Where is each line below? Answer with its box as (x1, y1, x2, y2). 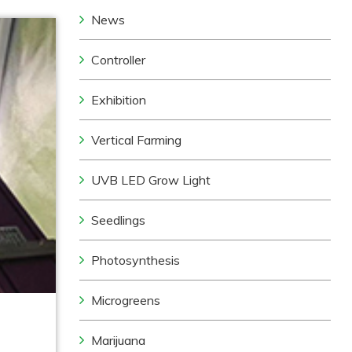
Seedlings (91, 212, 146, 228)
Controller (91, 52, 146, 68)
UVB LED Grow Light (91, 172, 211, 188)
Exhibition (91, 92, 147, 108)
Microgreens (91, 292, 161, 308)
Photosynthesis (91, 252, 181, 268)
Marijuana (91, 332, 146, 348)
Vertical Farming (91, 132, 182, 148)
